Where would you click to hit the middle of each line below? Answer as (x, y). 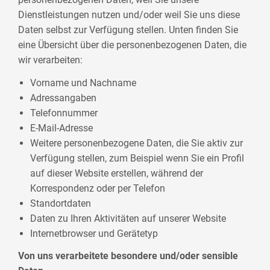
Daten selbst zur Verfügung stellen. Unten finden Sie (128, 30)
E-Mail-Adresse (62, 128)
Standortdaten (61, 203)
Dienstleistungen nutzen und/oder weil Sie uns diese (129, 15)
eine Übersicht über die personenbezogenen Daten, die (133, 45)
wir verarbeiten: (51, 60)
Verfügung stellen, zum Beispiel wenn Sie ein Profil (137, 158)
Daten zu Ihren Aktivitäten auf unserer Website (128, 218)
